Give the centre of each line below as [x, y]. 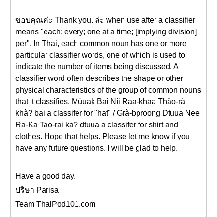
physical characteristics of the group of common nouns [108, 90]
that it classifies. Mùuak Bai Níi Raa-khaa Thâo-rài [101, 101]
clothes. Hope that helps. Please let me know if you [103, 136]
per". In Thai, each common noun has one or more [101, 43]
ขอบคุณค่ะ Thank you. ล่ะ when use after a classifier [105, 20]
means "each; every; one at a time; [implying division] [106, 32]
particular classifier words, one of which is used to [100, 55]
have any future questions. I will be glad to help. [97, 148]
